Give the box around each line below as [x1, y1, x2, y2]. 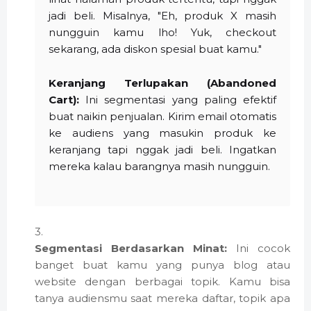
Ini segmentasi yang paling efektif [79, 93, 276, 107]
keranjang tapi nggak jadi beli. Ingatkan [49, 143, 276, 157]
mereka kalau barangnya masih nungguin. [49, 160, 270, 174]
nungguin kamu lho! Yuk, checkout [49, 26, 276, 40]
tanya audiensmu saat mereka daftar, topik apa [35, 292, 290, 305]
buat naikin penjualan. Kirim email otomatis [49, 110, 276, 124]
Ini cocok [227, 242, 290, 255]
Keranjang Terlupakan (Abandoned [49, 76, 276, 90]
